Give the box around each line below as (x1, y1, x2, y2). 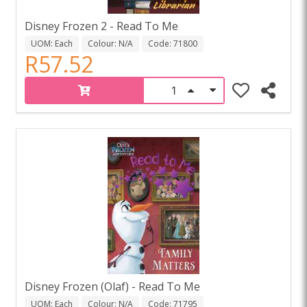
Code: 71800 (148, 37, 197, 49)
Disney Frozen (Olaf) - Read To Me (25, 278, 200, 294)
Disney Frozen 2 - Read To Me (25, 18, 178, 34)
